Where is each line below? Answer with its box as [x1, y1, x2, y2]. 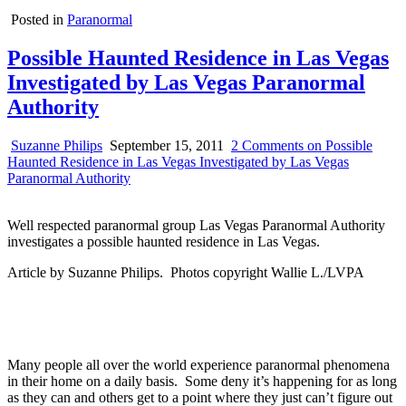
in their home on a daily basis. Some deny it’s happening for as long [7, 372, 397, 389]
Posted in [11, 12, 67, 27]
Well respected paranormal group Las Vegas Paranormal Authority [7, 217, 385, 233]
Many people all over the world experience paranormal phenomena [7, 356, 390, 372]
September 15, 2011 [106, 137, 224, 153]
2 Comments [231, 137, 304, 153]
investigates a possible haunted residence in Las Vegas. [7, 233, 320, 249]
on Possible [304, 137, 372, 153]
